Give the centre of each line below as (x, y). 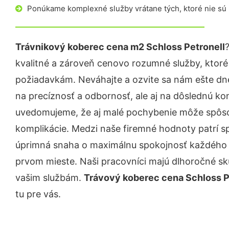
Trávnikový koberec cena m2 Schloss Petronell (120, 47)
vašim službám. (50, 178)
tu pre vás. (38, 194)
